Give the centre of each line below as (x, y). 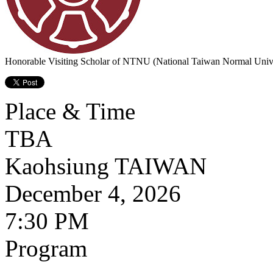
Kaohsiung (57, 166)
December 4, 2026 (93, 193)
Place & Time (70, 111)
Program (46, 248)
